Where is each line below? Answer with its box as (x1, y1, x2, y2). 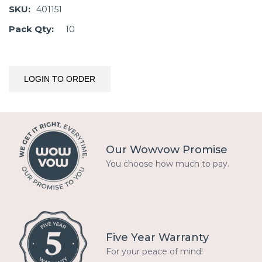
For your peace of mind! (106, 246, 203, 257)
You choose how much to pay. (106, 158, 229, 169)
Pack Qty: (9, 23, 54, 35)
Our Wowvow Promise (106, 143, 227, 156)
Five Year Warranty (106, 230, 209, 244)
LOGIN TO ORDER (24, 74, 95, 84)
